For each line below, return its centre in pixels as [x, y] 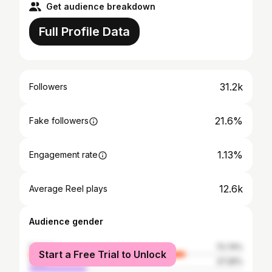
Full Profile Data [84, 32]
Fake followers [59, 121]
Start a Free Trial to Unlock [103, 254]
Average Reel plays [68, 189]
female [42, 247]
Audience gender [66, 221]
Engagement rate [63, 155]
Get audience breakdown [101, 6]
